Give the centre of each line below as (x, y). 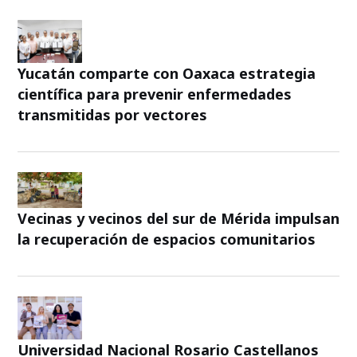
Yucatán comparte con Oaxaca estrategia (167, 73)
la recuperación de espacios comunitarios (167, 239)
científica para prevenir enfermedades (155, 94)
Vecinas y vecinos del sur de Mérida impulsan (178, 219)
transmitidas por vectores (112, 114)
